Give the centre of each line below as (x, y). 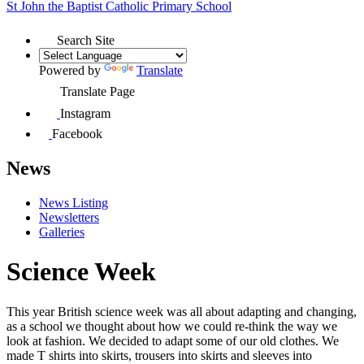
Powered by (71, 70)
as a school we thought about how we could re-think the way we (172, 326)
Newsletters (69, 217)
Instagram (85, 113)
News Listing (74, 202)
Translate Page (97, 91)
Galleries (62, 232)
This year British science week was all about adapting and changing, (182, 311)
